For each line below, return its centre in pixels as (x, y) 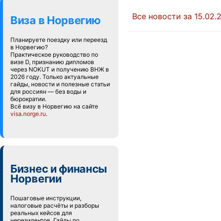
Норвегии (36, 179)
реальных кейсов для (41, 213)
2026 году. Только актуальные (55, 77)
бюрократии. (28, 99)
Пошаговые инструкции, (46, 198)
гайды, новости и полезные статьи (60, 84)
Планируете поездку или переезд (59, 40)
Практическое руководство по (54, 55)
